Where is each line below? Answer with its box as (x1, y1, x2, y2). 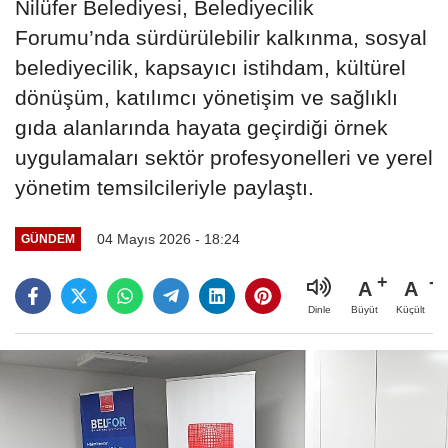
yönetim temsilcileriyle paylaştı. (15, 175, 314, 199)
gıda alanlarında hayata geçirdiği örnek (15, 115, 388, 139)
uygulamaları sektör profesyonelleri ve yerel (15, 145, 433, 169)
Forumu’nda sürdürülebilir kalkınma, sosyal (15, 25, 427, 49)
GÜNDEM (20, 232, 75, 246)
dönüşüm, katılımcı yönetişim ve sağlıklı (15, 85, 398, 109)
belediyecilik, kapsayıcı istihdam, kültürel (15, 55, 406, 79)
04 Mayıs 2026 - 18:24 (96, 230, 240, 247)
